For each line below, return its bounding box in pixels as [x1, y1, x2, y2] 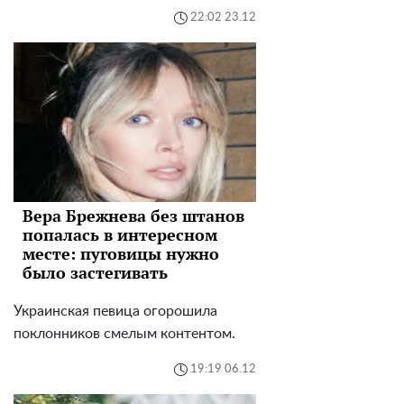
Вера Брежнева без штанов [23, 204, 244, 226]
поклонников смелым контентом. [14, 326, 235, 341]
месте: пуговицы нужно [23, 242, 219, 264]
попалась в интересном [23, 223, 217, 245]
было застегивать [23, 261, 168, 283]
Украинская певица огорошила [14, 303, 217, 318]
